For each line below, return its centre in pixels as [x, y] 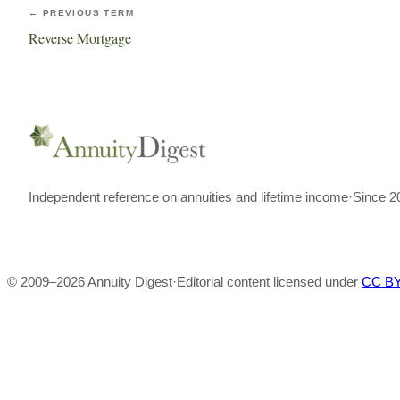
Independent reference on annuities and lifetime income [188, 197]
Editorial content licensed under [267, 282]
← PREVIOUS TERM [81, 13]
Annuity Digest [130, 282]
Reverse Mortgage [80, 38]
